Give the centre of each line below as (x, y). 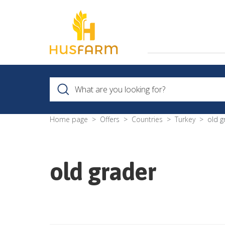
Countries (147, 120)
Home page (69, 120)
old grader (103, 172)
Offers (110, 120)
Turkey (185, 120)
